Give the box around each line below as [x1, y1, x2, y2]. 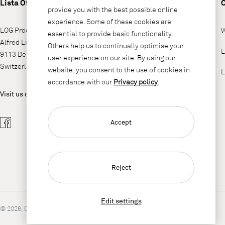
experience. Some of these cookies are [48, 17, 171, 26]
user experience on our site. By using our [48, 53, 176, 62]
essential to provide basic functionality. [48, 29, 173, 38]
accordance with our [48, 77, 114, 86]
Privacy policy [114, 77, 158, 86]
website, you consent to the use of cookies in [48, 65, 190, 74]
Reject [111, 163, 131, 172]
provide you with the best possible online [48, 5, 178, 14]
